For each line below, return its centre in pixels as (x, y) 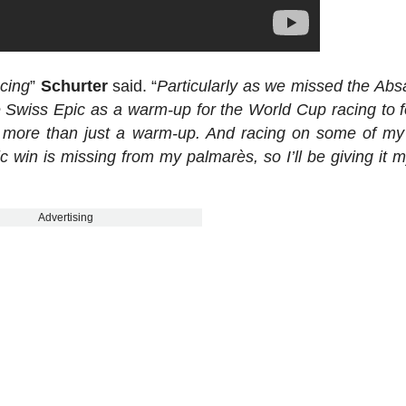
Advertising (66, 217)
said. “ (132, 86)
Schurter (74, 86)
